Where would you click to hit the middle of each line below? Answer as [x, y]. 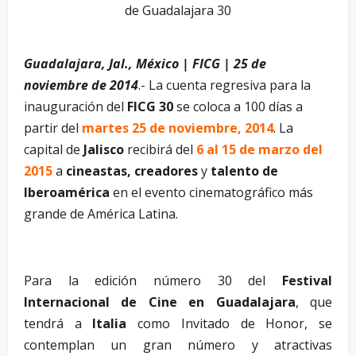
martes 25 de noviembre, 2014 [178, 128]
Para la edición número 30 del [153, 280]
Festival [307, 280]
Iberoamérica [67, 192]
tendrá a [53, 323]
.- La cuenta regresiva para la [224, 85]
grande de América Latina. [101, 213]
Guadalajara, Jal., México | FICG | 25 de [145, 63]
